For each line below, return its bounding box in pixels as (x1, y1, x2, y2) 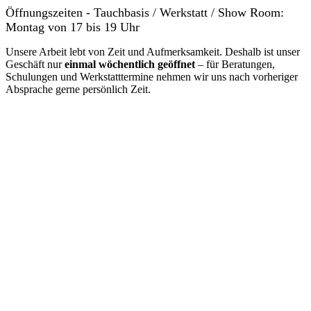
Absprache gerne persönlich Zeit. (6, 83, 151, 96)
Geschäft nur (6, 58, 65, 71)
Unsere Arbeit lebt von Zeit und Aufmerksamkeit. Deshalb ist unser (6, 46, 300, 58)
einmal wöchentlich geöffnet (65, 58, 195, 71)
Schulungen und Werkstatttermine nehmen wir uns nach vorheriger (6, 71, 298, 83)
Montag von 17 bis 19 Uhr (6, 20, 140, 35)
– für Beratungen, (195, 58, 275, 71)
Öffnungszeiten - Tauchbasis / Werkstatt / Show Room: (6, 6, 284, 20)
